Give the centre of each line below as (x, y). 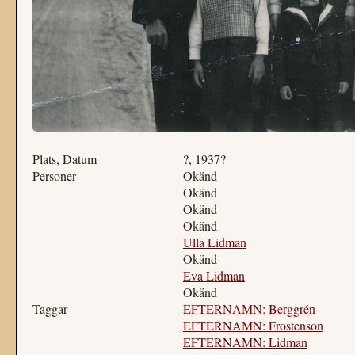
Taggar (50, 309)
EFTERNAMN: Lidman (245, 342)
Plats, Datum (65, 159)
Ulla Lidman (215, 242)
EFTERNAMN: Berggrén (249, 309)
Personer (54, 176)
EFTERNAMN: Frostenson (253, 325)
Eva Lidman (214, 275)
